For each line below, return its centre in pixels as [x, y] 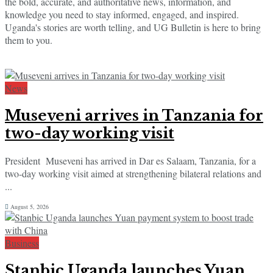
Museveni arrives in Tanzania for [134, 116]
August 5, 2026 [29, 207]
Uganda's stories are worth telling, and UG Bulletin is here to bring [133, 27]
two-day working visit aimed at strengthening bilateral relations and [133, 173]
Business [22, 243]
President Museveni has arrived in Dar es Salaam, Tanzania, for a [130, 161]
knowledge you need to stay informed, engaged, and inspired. [122, 15]
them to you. [29, 40]
